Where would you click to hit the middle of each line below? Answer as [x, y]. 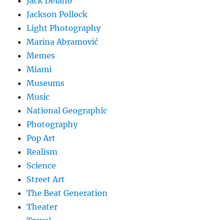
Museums [46, 83]
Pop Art [41, 138]
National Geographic [67, 110]
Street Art [46, 179]
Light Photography [64, 28]
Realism [42, 151]
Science [41, 165]
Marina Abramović [63, 41]
